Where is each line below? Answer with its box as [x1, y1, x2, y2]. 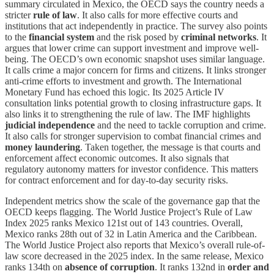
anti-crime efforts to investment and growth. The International [5, 76, 242, 87]
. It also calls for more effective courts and [77, 10, 238, 21]
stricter [5, 10, 33, 21]
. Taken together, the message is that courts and [80, 142, 261, 153]
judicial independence [5, 120, 95, 131]
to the [5, 32, 29, 43]
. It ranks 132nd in [155, 262, 228, 273]
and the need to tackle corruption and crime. [95, 120, 266, 131]
